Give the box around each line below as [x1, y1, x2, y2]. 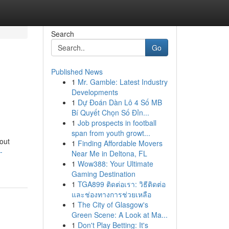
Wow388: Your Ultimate [77, 158, 153, 169]
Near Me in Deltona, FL [71, 148, 147, 158]
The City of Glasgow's [77, 199, 148, 210]
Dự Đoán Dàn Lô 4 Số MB [77, 97, 162, 107]
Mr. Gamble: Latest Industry [77, 77, 168, 87]
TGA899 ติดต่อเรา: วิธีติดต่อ [77, 179, 166, 189]
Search [51, 29, 74, 39]
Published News [51, 66, 103, 77]
